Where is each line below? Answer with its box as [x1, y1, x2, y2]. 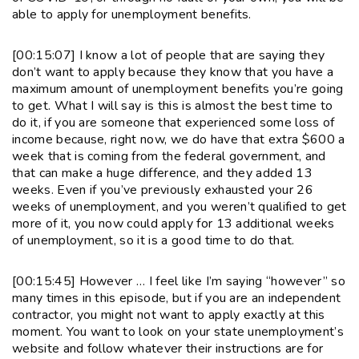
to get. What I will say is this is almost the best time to [12, 96, 333, 115]
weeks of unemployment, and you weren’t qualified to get [12, 197, 347, 216]
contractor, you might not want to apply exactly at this [12, 305, 325, 324]
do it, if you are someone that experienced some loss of [12, 113, 335, 131]
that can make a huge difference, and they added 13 [12, 163, 313, 182]
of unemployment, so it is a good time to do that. [12, 231, 295, 249]
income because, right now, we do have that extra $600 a [12, 130, 345, 148]
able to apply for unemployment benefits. [12, 5, 252, 23]
